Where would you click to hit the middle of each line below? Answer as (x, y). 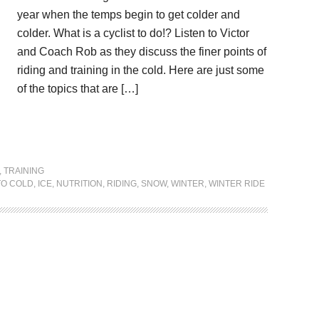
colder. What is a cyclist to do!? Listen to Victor (133, 33)
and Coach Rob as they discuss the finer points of (142, 52)
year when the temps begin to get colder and (129, 15)
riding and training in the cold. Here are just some (141, 70)
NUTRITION (79, 184)
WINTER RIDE (237, 184)
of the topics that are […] (78, 89)
